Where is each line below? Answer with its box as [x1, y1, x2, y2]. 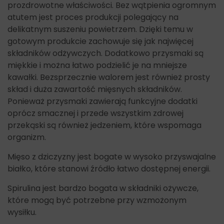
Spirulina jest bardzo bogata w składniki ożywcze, [7, 182, 198, 194]
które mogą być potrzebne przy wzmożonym [7, 194, 186, 206]
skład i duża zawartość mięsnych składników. [7, 83, 182, 95]
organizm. [7, 131, 46, 143]
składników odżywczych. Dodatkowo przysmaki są [7, 47, 203, 59]
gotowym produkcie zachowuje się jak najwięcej [7, 35, 193, 47]
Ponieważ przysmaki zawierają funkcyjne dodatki [7, 95, 197, 107]
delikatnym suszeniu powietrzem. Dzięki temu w [7, 23, 193, 35]
